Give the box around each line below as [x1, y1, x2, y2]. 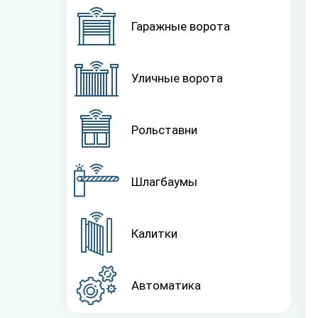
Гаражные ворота [131, 19, 230, 33]
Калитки [131, 226, 177, 241]
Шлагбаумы [131, 175, 197, 189]
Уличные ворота [131, 71, 223, 85]
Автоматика [131, 278, 201, 292]
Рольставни [131, 123, 197, 137]
